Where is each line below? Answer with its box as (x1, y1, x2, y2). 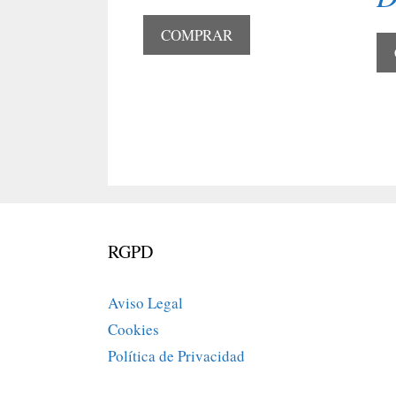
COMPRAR (161, 25, 232, 46)
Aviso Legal (108, 293, 183, 314)
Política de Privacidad (108, 346, 245, 367)
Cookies (108, 319, 159, 340)
